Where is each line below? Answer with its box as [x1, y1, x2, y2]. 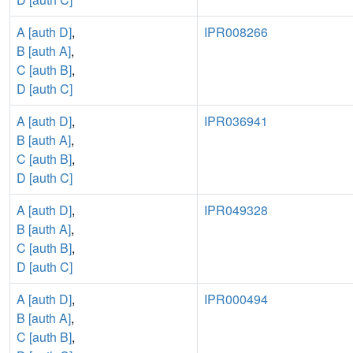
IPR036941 [204, 111, 268, 130]
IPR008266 [204, 22, 268, 41]
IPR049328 [204, 200, 268, 219]
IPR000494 [204, 289, 268, 308]
